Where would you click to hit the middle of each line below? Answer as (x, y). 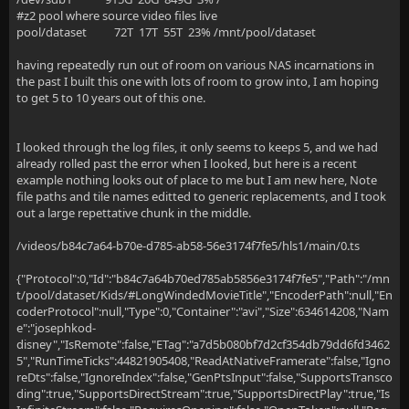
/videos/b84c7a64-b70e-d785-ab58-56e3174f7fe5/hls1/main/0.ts (188, 246)
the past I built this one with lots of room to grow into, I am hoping (198, 81)
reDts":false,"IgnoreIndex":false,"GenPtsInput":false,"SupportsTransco (204, 377)
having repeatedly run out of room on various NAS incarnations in (195, 65)
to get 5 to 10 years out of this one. (111, 98)
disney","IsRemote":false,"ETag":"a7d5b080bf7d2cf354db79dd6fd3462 (203, 344)
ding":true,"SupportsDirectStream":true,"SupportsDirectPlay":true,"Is (203, 393)
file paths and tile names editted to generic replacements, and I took (201, 196)
